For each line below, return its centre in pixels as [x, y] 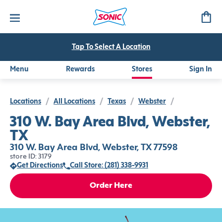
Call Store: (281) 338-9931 [109, 166]
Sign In [201, 70]
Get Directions [40, 166]
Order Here [111, 186]
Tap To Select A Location [111, 47]
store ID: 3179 [31, 157]
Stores [142, 70]
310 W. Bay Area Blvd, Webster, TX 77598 [94, 148]
